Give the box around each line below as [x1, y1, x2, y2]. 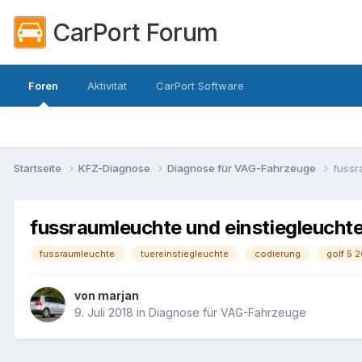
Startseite [14, 161, 64, 175]
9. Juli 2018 [74, 305, 133, 320]
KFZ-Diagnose [78, 161, 153, 175]
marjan [98, 288, 139, 303]
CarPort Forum [53, 18, 218, 47]
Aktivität [87, 79, 127, 92]
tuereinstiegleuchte [141, 247, 229, 259]
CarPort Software [156, 79, 244, 92]
